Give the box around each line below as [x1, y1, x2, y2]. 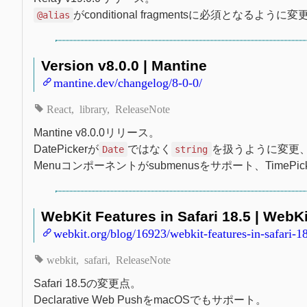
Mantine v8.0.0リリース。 [34, 126, 160, 138]
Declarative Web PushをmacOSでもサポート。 [34, 293, 267, 306]
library [79, 102, 108, 114]
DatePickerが [34, 143, 99, 155]
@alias [37, 9, 71, 21]
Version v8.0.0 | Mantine [41, 57, 207, 73]
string [175, 143, 208, 155]
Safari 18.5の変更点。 [34, 277, 141, 289]
